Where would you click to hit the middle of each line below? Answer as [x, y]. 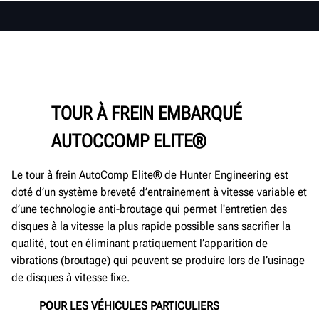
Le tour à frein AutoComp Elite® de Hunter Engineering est [150, 174]
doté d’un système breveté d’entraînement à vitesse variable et [159, 192]
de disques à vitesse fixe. [70, 277]
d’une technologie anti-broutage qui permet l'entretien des [149, 209]
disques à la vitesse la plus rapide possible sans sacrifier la [151, 226]
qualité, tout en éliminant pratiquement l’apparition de [140, 243]
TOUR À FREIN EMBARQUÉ [146, 113]
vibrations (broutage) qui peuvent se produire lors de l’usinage [158, 260]
